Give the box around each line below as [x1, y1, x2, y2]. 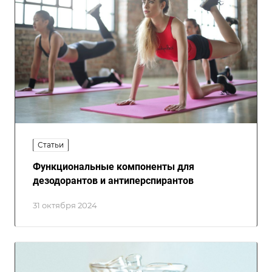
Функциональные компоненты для [33, 160, 194, 172]
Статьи [38, 140, 64, 149]
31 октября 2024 [33, 200, 97, 210]
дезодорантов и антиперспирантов [33, 174, 194, 186]
